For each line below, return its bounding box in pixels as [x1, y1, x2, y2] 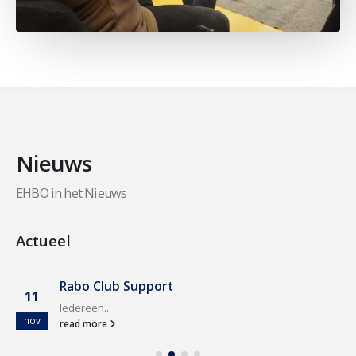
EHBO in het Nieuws [16, 184, 127, 202]
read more [60, 316, 110, 330]
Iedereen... [60, 300, 111, 315]
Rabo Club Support [60, 277, 173, 295]
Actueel [16, 230, 71, 250]
